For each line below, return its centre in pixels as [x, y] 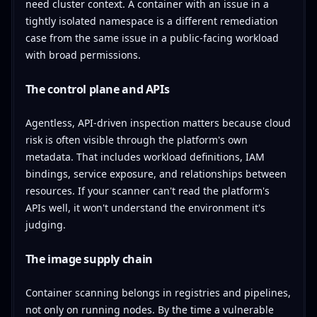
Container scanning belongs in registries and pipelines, [158, 292]
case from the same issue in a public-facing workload [152, 38]
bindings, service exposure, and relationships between [156, 173]
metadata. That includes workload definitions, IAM [145, 156]
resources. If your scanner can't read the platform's [147, 190]
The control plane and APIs [97, 89]
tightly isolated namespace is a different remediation [151, 21]
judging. [45, 224]
